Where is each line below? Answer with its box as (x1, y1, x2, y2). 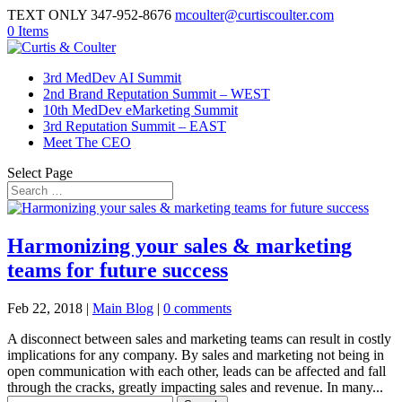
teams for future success (7, 258, 228, 282)
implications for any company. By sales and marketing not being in (7, 346, 384, 363)
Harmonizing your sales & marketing (7, 233, 352, 258)
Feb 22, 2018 (7, 300, 83, 316)
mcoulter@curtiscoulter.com (175, 7, 334, 22)
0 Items (7, 23, 48, 39)
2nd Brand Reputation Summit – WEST (43, 86, 270, 101)
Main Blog (92, 300, 153, 316)
